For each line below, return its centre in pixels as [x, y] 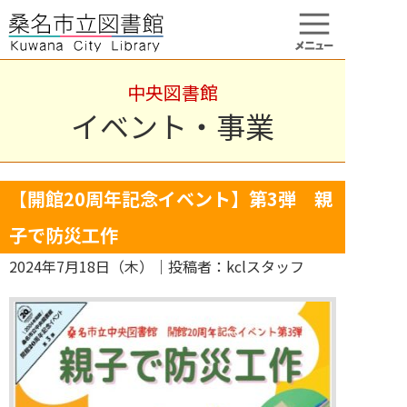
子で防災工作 [64, 235]
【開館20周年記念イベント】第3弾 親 [171, 199]
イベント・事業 [173, 125]
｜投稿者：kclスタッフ [229, 266]
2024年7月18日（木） [81, 266]
